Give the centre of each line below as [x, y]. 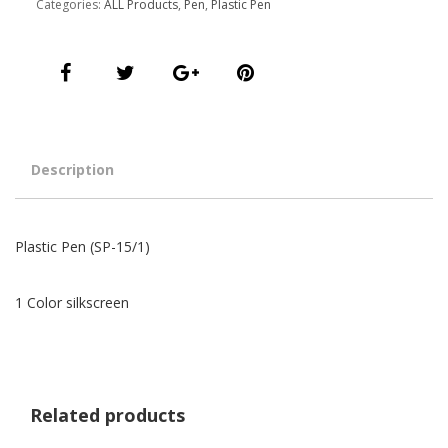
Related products [107, 415]
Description [72, 169]
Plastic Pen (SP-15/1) [82, 246]
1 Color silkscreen [72, 302]
